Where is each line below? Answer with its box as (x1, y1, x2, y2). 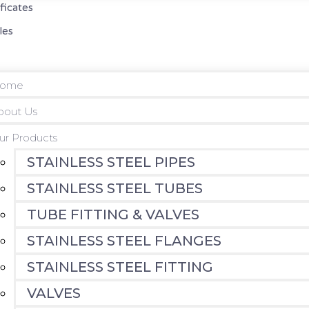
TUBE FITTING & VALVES (26, 206, 199, 223)
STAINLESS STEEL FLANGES (26, 232, 221, 249)
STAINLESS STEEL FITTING (26, 259, 213, 275)
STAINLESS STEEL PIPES (26, 154, 195, 170)
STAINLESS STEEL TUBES (26, 180, 203, 197)
